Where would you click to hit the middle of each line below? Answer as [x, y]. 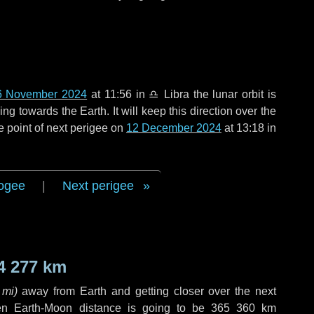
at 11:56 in [118, 94]
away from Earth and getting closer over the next [147, 291]
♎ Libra [169, 94]
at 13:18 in [249, 128]
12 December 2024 [174, 128]
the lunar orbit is [233, 94]
